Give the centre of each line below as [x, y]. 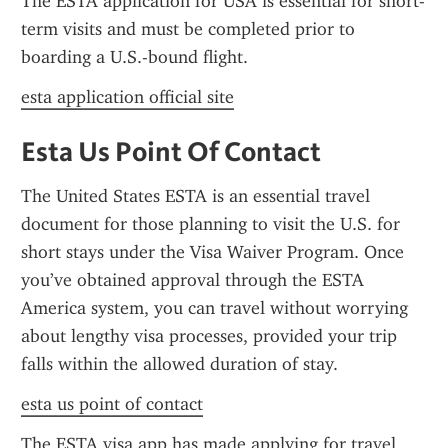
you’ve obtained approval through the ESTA [192, 280]
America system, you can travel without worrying [214, 308]
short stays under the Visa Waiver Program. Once [212, 252]
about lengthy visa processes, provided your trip [209, 336]
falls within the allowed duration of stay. [179, 364]
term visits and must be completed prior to [188, 29]
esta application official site [127, 97]
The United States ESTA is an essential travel [195, 196]
